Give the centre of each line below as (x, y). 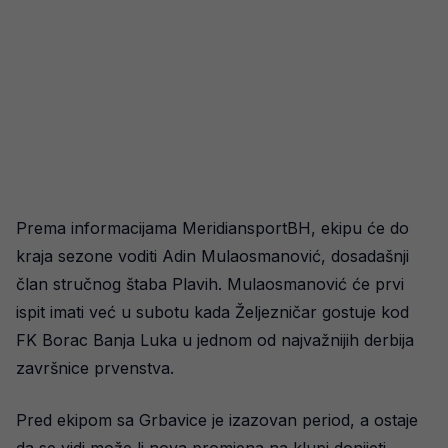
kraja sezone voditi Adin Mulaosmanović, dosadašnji (212, 256)
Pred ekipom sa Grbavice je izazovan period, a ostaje (217, 420)
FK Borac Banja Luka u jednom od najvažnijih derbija (215, 340)
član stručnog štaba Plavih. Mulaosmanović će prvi (210, 284)
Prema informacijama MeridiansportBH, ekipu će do (212, 228)
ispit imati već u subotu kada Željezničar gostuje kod (212, 312)
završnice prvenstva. (95, 368)
